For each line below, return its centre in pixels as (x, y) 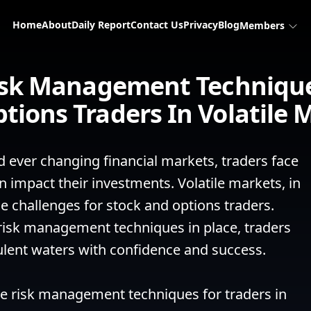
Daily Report (101, 25)
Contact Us (157, 25)
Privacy (201, 25)
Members (263, 25)
